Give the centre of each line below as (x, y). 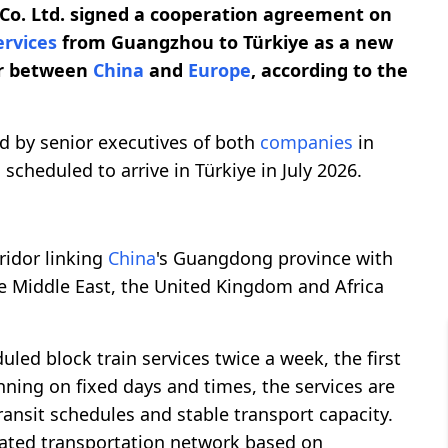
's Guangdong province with (274, 257)
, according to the (329, 69)
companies (306, 141)
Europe (219, 69)
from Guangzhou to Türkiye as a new (225, 41)
